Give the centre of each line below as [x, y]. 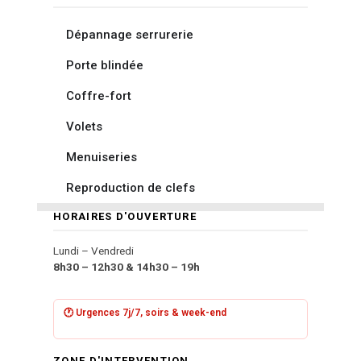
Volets [84, 127]
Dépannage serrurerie [130, 35]
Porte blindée [105, 65]
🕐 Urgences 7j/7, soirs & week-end [145, 313]
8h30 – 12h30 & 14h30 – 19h [127, 267]
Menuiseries [102, 157]
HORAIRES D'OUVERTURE [125, 216]
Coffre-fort [99, 96]
